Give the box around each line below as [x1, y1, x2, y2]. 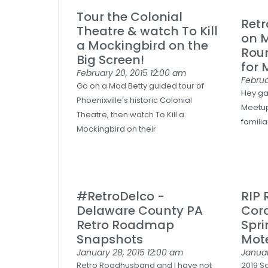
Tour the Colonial [77, 8, 182, 25]
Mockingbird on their [77, 123, 156, 135]
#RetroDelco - [77, 188, 165, 205]
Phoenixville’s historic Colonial [77, 95, 192, 106]
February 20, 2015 [77, 67, 150, 79]
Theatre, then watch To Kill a [77, 109, 184, 120]
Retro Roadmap [77, 217, 174, 233]
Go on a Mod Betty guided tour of [77, 80, 204, 92]
